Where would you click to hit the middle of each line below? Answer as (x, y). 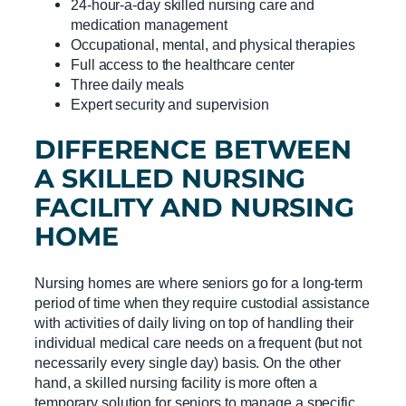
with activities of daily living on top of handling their (194, 323)
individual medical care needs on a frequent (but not (198, 343)
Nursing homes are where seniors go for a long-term (198, 283)
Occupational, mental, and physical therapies (213, 44)
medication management (149, 24)
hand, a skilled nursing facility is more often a (176, 383)
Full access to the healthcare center (183, 64)
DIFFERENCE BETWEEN (193, 150)
